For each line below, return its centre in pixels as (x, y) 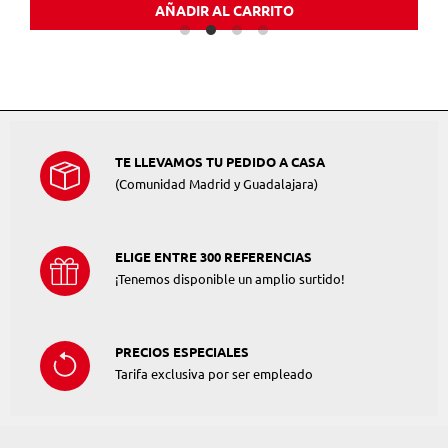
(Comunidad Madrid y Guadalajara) (216, 184)
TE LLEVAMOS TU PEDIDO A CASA (220, 162)
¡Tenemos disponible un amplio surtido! (230, 279)
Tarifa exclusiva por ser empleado (214, 374)
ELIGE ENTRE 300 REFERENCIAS (213, 257)
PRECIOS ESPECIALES (182, 352)
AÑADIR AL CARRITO (224, 11)
